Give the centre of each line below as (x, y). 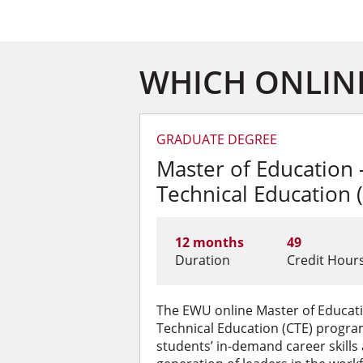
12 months (209, 242)
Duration (202, 260)
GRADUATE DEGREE (217, 139)
